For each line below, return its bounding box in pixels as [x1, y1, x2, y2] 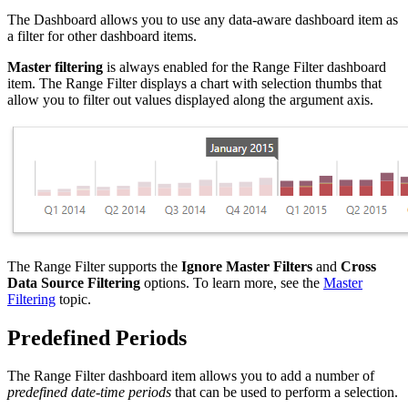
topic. [56, 291, 91, 307]
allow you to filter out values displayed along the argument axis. [7, 91, 373, 107]
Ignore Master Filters [181, 258, 312, 274]
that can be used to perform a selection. [171, 384, 398, 401]
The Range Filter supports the [7, 258, 181, 274]
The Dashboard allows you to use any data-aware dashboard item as [7, 11, 398, 27]
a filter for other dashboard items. [7, 27, 197, 44]
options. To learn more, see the [140, 274, 323, 291]
